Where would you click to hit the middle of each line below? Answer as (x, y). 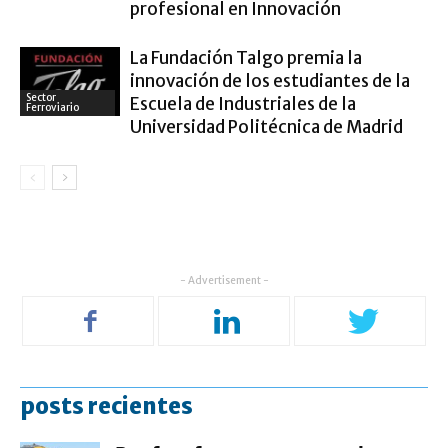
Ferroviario (52, 107)
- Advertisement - (224, 280)
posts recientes (106, 406)
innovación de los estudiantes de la (270, 81)
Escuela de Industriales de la (243, 104)
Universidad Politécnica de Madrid (266, 127)
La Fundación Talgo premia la (246, 58)
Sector (41, 97)
